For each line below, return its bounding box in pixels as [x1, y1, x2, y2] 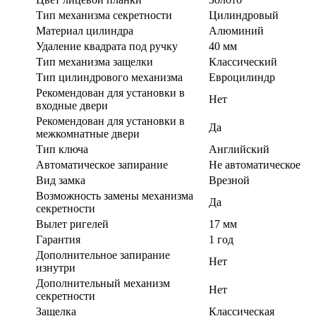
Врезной [209, 174, 250, 187]
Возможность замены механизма [36, 190, 193, 202]
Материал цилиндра [36, 25, 133, 37]
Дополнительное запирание [36, 249, 170, 262]
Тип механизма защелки [36, 56, 153, 68]
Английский [209, 143, 269, 156]
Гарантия [36, 233, 80, 246]
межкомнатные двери [36, 128, 140, 140]
